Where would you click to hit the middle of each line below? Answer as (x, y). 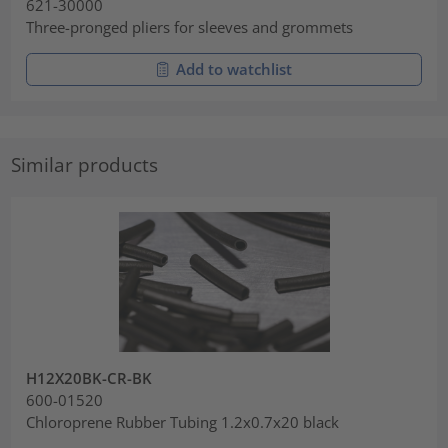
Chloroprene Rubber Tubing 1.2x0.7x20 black (183, 421)
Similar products (85, 165)
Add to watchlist (234, 69)
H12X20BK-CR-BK (89, 377)
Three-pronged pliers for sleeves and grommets (190, 27)
